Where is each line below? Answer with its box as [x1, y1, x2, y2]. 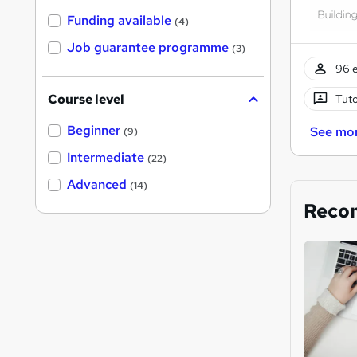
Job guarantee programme [67, 39, 229, 57]
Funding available [67, 12, 171, 29]
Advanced [67, 176, 127, 194]
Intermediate [67, 149, 144, 167]
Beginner [67, 122, 120, 139]
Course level [48, 91, 124, 108]
